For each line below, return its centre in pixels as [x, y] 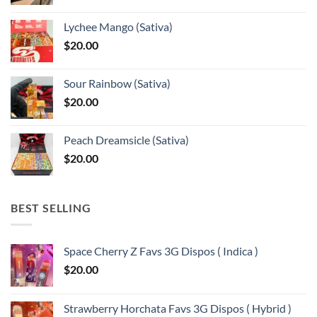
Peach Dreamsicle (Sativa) [126, 139]
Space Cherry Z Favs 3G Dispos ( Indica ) [161, 251]
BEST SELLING [51, 207]
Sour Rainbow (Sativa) [117, 83]
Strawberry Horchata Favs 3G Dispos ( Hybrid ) [178, 309]
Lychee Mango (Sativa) [118, 26]
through [191, 31]
